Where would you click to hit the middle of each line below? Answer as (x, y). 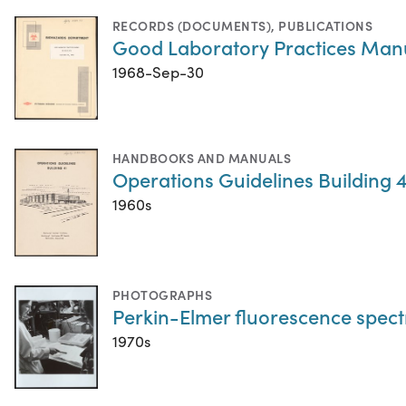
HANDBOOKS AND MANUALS (202, 158)
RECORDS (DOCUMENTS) (192, 25)
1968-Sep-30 (158, 72)
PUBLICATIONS (326, 25)
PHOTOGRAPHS (163, 294)
